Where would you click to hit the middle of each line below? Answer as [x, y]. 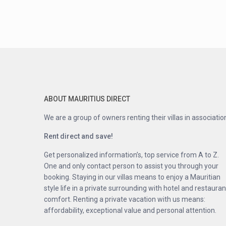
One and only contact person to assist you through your [131, 166]
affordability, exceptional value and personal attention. [130, 211]
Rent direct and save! [78, 136]
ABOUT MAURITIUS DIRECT [87, 99]
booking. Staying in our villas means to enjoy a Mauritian [132, 177]
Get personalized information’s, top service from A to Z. [131, 155]
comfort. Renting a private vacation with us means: [125, 200]
